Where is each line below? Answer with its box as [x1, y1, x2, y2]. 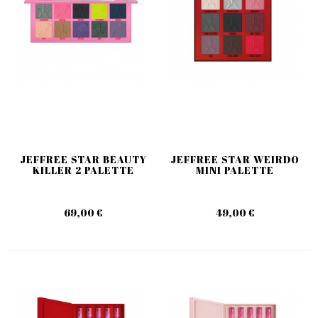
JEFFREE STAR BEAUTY [19, 152, 147, 166]
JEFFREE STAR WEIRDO [170, 152, 300, 166]
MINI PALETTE [196, 163, 274, 177]
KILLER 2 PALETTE [32, 163, 134, 177]
